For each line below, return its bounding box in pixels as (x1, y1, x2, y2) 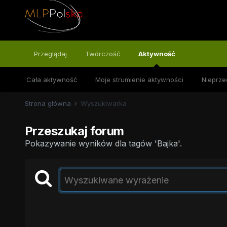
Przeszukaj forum (24, 124, 124, 138)
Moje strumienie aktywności (95, 75, 183, 84)
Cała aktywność (26, 75, 77, 84)
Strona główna (24, 99, 73, 107)
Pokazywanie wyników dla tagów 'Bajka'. (24, 138, 182, 148)
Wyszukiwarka (80, 99, 127, 107)
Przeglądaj (33, 50, 67, 58)
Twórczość (85, 50, 120, 58)
